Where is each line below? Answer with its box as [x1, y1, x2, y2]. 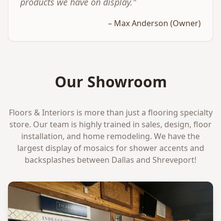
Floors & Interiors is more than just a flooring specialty [8, 107, 213, 118]
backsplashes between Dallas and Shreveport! [25, 154, 196, 165]
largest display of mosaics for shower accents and [17, 143, 204, 153]
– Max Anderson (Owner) [108, 18, 201, 29]
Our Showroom [54, 72, 167, 92]
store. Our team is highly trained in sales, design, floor [9, 119, 212, 130]
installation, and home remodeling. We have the [21, 131, 200, 142]
